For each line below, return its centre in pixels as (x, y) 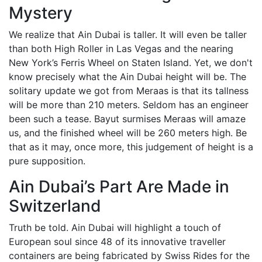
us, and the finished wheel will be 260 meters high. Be (128, 133)
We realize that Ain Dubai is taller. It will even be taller (128, 35)
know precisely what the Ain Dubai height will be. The (127, 77)
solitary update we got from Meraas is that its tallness (129, 91)
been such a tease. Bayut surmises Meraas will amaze (127, 119)
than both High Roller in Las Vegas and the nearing (121, 49)
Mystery (41, 13)
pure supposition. (47, 161)
